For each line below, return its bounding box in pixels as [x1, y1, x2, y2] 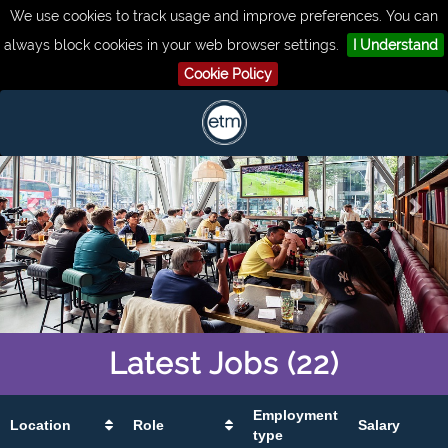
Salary [358, 416, 400, 433]
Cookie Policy [184, 66, 272, 82]
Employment [253, 406, 338, 423]
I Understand [353, 37, 438, 53]
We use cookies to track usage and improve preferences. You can [10, 8, 438, 24]
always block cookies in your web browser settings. [4, 37, 339, 53]
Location [10, 416, 71, 433]
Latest [109, 345, 201, 381]
